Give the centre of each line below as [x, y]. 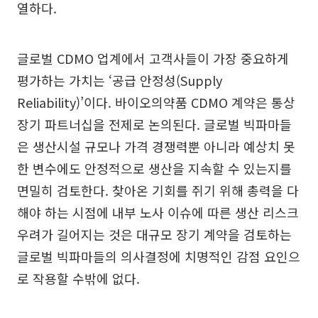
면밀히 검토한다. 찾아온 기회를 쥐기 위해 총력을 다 [158, 190]
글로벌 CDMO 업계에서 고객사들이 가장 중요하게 [153, 58]
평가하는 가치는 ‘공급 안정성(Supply [120, 80]
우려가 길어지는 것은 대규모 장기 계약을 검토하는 [154, 234]
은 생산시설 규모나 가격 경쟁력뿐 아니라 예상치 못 [156, 146]
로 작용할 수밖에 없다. [78, 278]
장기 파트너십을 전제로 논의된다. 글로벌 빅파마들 [154, 124]
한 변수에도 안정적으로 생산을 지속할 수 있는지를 [154, 168]
